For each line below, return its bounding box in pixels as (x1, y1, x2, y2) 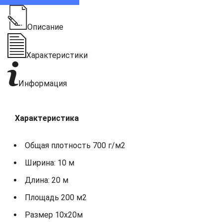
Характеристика (15, 113, 79, 123)
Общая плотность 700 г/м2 (25, 140, 125, 150)
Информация (18, 78, 67, 88)
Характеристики (26, 50, 88, 60)
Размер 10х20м (25, 210, 83, 220)
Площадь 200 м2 (25, 192, 87, 202)
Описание (27, 22, 63, 32)
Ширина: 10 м (25, 158, 74, 167)
